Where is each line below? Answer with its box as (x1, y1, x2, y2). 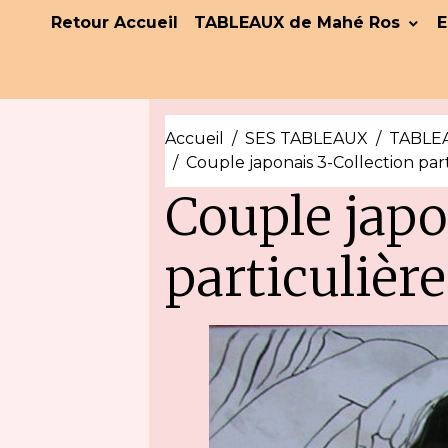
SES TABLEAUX (245, 129, 369, 148)
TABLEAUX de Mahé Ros (194, 13, 405, 32)
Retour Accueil (51, 13, 178, 32)
